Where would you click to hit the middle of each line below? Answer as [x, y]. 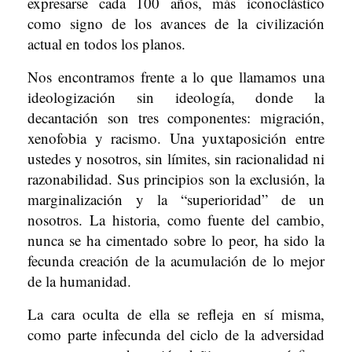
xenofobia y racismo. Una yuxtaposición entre [176, 138]
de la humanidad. [79, 281]
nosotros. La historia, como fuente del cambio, [176, 220]
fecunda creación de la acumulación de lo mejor [176, 260]
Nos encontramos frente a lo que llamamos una [176, 77]
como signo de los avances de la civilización [176, 23]
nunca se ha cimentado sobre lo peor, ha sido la [176, 240]
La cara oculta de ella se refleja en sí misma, [176, 314]
